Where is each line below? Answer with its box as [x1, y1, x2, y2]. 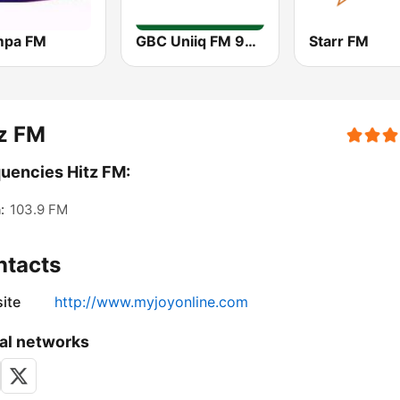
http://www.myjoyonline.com [54, 293, 248, 312]
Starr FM [308, 32, 369, 51]
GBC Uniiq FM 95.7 [245, 32, 257, 51]
